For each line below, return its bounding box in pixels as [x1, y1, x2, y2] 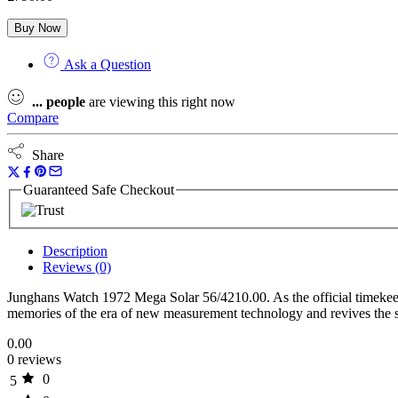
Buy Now [14, 20, 60, 35]
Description [43, 243, 107, 259]
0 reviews [7, 352, 61, 368]
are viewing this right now [85, 93, 235, 109]
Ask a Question [60, 56, 151, 72]
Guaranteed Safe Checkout [23, 181, 174, 197]
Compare [7, 109, 59, 125]
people [46, 93, 85, 109]
